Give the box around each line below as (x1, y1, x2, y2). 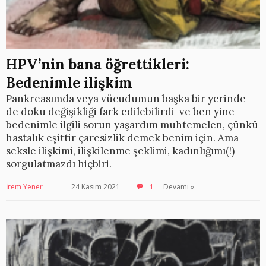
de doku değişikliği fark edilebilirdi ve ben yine (6, 105, 235, 118)
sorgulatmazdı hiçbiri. (6, 157, 112, 170)
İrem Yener (6, 182, 43, 192)
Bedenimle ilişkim (6, 74, 132, 92)
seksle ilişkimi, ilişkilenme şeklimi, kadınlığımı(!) (6, 144, 235, 157)
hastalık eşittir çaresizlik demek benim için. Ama (6, 131, 239, 144)
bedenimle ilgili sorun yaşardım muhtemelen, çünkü (6, 118, 258, 131)
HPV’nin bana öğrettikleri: (6, 55, 189, 74)
